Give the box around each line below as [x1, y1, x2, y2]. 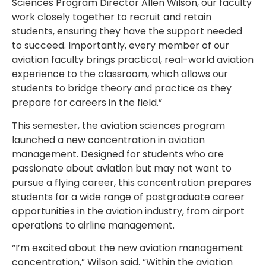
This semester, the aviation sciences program [12, 118, 225, 132]
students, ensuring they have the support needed [12, 24, 242, 39]
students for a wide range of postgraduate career [12, 189, 245, 204]
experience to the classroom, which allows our [12, 67, 228, 81]
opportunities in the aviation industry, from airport [12, 204, 245, 218]
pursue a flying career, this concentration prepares [12, 175, 251, 189]
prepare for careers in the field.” [12, 96, 162, 110]
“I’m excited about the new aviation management [12, 240, 243, 255]
